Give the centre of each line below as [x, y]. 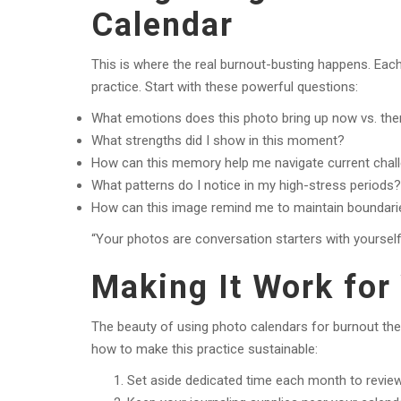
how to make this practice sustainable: [205, 350]
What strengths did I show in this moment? [218, 141]
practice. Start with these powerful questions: [225, 87]
